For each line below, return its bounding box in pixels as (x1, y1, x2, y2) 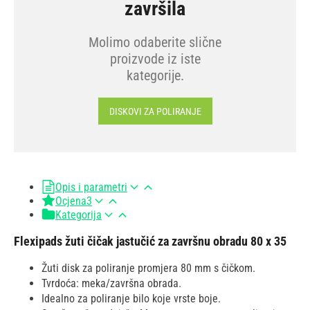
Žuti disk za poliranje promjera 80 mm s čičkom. (42, 262, 255, 275)
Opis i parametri (55, 181, 127, 194)
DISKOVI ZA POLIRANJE (109, 105, 201, 117)
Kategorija (55, 208, 102, 222)
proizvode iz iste (109, 51, 201, 68)
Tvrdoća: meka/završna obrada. (42, 277, 181, 291)
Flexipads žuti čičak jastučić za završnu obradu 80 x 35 (14, 234, 286, 249)
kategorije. (126, 67, 184, 84)
